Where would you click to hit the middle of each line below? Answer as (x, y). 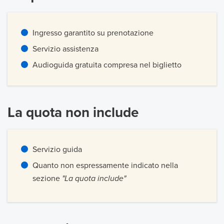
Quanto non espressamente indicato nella (105, 166)
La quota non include (73, 112)
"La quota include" (94, 179)
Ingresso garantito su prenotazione (93, 33)
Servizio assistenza (65, 49)
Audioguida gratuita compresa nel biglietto (107, 65)
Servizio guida (57, 150)
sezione (47, 179)
